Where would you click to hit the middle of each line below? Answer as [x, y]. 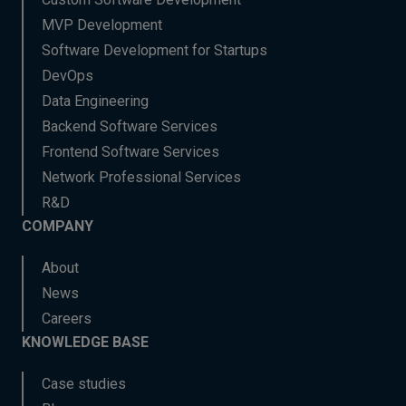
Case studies [84, 384]
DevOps [68, 76]
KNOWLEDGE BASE [85, 342]
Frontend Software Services [130, 152]
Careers [67, 319]
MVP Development [102, 25]
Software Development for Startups [155, 50]
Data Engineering [95, 101]
